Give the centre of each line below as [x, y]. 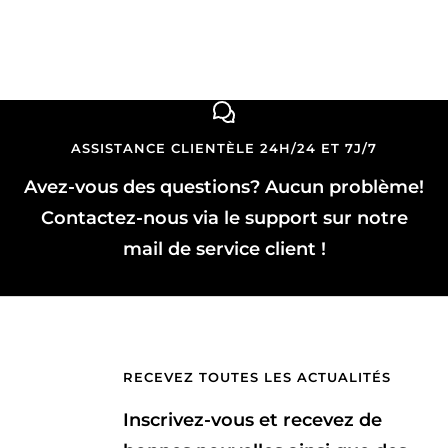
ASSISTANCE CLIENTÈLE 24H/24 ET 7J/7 [224, 147]
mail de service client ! [224, 248]
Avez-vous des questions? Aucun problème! [224, 186]
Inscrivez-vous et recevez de [252, 419]
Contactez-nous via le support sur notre [224, 217]
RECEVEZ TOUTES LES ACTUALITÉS [257, 376]
